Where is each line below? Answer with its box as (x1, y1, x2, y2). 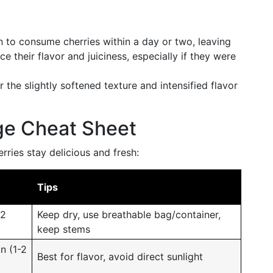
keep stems (37, 223, 90, 235)
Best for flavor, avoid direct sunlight (37, 250, 203, 263)
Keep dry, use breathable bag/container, (37, 208, 221, 221)
